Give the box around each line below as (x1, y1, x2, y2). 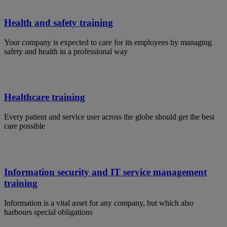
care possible (4, 122, 45, 131)
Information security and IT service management (4, 166, 207, 177)
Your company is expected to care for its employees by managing (4, 37, 212, 47)
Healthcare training (4, 92, 85, 103)
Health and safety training (4, 17, 113, 28)
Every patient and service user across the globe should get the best (4, 112, 214, 122)
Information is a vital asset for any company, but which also (4, 198, 194, 207)
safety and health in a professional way (4, 47, 128, 56)
